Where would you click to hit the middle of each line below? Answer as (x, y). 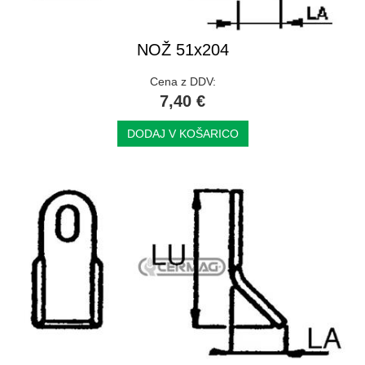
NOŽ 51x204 (182, 49)
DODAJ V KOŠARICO (182, 133)
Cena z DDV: (182, 81)
